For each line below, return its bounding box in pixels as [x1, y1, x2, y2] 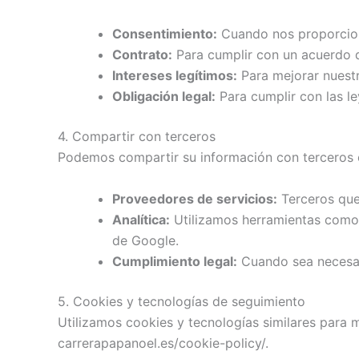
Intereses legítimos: [112, 67, 237, 83]
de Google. [112, 232, 179, 248]
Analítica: [112, 211, 170, 228]
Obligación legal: [112, 87, 216, 104]
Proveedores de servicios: [112, 190, 277, 207]
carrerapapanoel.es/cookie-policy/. [58, 334, 268, 351]
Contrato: [112, 46, 172, 63]
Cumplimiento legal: [112, 252, 237, 269]
